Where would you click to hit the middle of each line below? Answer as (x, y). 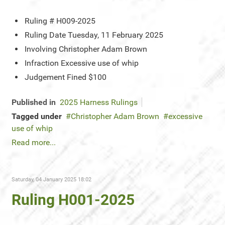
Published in (34, 102)
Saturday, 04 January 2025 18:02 (51, 180)
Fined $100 (87, 77)
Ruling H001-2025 (73, 200)
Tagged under (37, 116)
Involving (41, 49)
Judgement (45, 77)
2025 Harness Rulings (99, 102)
